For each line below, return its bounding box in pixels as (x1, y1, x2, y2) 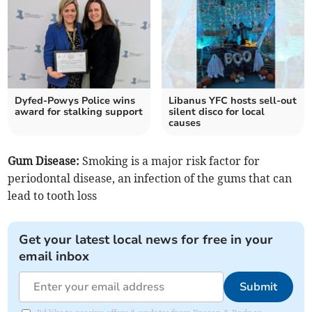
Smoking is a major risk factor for (79, 154, 260, 169)
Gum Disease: (8, 154, 80, 169)
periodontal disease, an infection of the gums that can (8, 171, 292, 186)
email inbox (19, 248, 90, 265)
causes (169, 116, 201, 130)
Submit (239, 279, 277, 295)
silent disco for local (169, 105, 265, 119)
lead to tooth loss (8, 189, 97, 203)
